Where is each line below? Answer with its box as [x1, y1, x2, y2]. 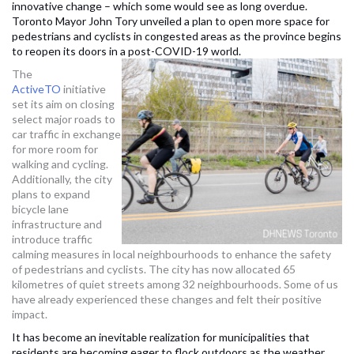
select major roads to [12, 112, 115, 126]
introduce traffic [12, 232, 92, 247]
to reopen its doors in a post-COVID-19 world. [12, 44, 241, 58]
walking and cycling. [12, 157, 108, 171]
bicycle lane [12, 202, 69, 217]
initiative [61, 82, 106, 96]
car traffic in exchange [12, 127, 121, 141]
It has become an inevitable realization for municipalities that [12, 330, 310, 345]
